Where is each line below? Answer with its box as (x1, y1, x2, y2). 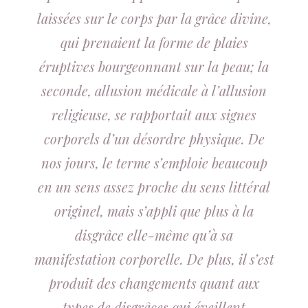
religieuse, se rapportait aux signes (52, 105, 256, 124)
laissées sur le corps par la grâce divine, (36, 9, 272, 27)
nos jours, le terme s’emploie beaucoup (41, 153, 267, 172)
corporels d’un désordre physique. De (43, 129, 265, 148)
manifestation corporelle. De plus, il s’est (34, 250, 274, 268)
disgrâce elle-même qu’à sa (75, 225, 233, 244)
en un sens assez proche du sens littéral (38, 177, 270, 196)
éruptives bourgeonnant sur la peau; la (39, 57, 269, 76)
